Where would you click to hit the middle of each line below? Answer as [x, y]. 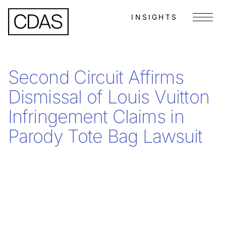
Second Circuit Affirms [96, 77]
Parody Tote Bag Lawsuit [105, 136]
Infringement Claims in [96, 117]
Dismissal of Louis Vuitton [109, 97]
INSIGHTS [154, 17]
